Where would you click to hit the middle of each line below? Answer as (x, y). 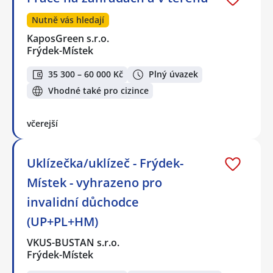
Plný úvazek (173, 74)
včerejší (42, 124)
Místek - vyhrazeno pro (94, 183)
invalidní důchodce (83, 202)
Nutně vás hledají (68, 20)
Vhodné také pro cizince (98, 91)
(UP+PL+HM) (62, 222)
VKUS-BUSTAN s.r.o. (74, 243)
